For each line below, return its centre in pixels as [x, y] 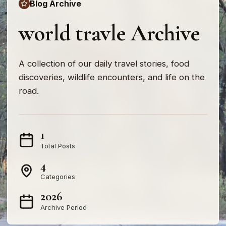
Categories [58, 177]
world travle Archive [109, 34]
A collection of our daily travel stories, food [104, 64]
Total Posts [58, 146]
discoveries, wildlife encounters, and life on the [112, 77]
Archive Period [64, 208]
